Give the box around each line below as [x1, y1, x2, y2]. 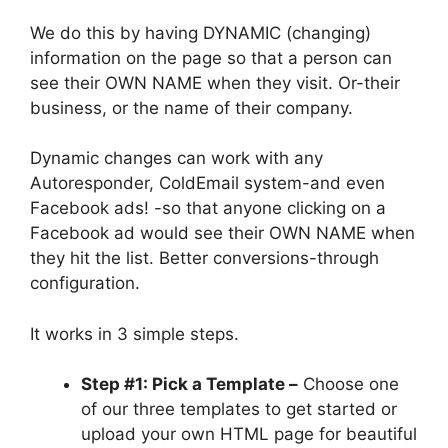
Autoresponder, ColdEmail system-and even [30, 173, 385, 194]
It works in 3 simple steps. [30, 323, 239, 344]
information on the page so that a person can [30, 47, 392, 68]
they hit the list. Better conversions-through [30, 248, 379, 269]
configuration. [30, 273, 140, 294]
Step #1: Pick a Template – [81, 374, 298, 395]
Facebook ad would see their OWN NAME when [30, 223, 415, 244]
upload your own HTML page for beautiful [81, 424, 417, 445]
